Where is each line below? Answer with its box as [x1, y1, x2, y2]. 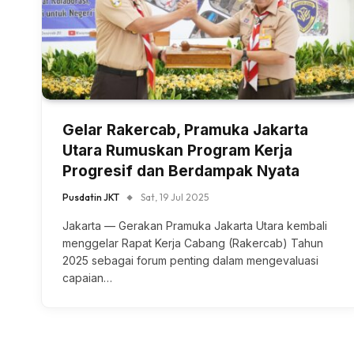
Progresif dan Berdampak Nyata [62, 161, 299, 180]
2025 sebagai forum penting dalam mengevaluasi [62, 253, 318, 267]
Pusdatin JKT [62, 190, 119, 203]
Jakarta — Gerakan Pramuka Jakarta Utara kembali [62, 218, 327, 232]
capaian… [62, 270, 112, 284]
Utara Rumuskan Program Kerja [62, 141, 292, 160]
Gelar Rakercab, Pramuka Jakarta [62, 120, 308, 139]
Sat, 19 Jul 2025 [141, 190, 209, 203]
